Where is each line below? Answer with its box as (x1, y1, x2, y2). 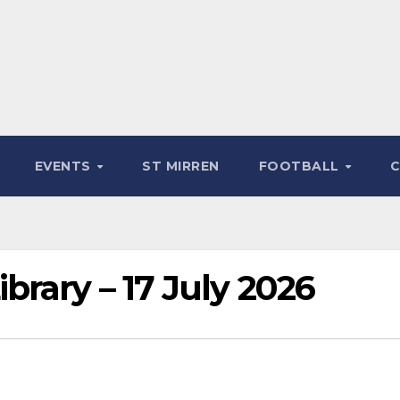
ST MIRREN (142, 158, 220, 174)
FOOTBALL (258, 158, 344, 174)
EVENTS (34, 158, 96, 174)
